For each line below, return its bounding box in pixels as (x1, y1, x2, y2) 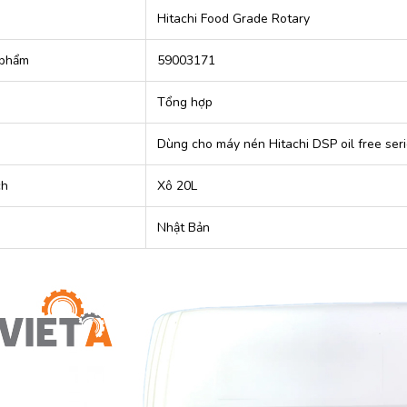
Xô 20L (156, 177, 197, 195)
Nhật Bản (156, 219, 210, 237)
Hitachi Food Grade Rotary (156, 10, 310, 28)
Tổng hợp (156, 94, 213, 112)
